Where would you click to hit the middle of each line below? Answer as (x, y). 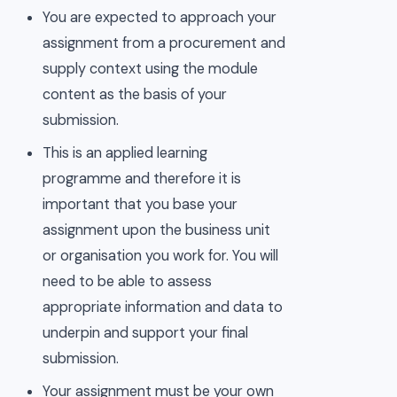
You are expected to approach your (160, 17)
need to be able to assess (128, 281)
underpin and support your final (146, 332)
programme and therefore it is (142, 178)
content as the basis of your (135, 94)
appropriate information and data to (163, 307)
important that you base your (140, 204)
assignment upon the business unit (157, 230)
